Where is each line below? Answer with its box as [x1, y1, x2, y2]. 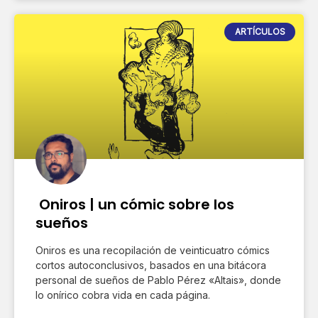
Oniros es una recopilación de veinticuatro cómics [35, 243, 270, 256]
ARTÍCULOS [234, 26, 285, 37]
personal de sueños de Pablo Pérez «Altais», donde [35, 273, 281, 286]
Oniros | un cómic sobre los [35, 194, 234, 214]
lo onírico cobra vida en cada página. [35, 288, 210, 301]
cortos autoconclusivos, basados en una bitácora [35, 258, 266, 271]
